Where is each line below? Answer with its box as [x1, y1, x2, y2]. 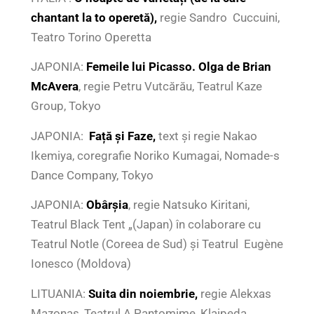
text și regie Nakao [158, 128, 257, 143]
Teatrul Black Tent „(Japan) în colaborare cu [30, 217, 261, 232]
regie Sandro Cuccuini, [159, 10, 280, 25]
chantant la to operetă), [30, 10, 160, 25]
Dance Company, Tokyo [30, 168, 153, 182]
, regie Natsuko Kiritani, [128, 198, 250, 212]
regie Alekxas [197, 286, 271, 301]
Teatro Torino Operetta [30, 29, 151, 44]
